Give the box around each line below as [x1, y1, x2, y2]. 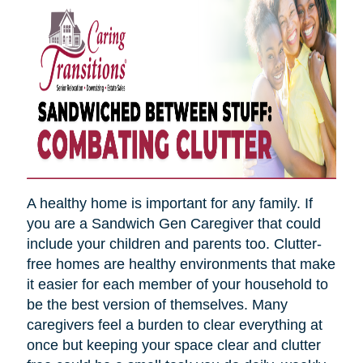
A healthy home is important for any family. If [26, 194, 313, 211]
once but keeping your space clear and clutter [26, 336, 321, 353]
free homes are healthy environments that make [26, 255, 335, 272]
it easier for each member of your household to [26, 275, 328, 293]
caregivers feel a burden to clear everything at [26, 316, 322, 333]
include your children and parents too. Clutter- [26, 235, 322, 252]
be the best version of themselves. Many [26, 296, 288, 313]
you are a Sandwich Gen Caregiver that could [26, 215, 321, 232]
